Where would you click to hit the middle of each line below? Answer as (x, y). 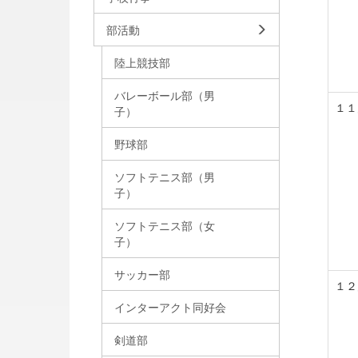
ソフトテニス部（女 (165, 226)
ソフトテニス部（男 (165, 177)
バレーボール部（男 (165, 95)
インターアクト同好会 (170, 307)
